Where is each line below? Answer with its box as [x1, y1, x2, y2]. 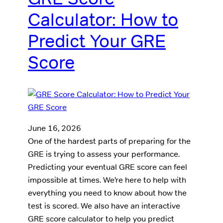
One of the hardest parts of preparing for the [28, 135, 191, 146]
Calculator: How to [28, 8, 178, 31]
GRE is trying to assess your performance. [28, 148, 180, 159]
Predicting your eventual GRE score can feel [28, 161, 187, 172]
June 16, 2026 [28, 122, 81, 133]
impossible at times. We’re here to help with [28, 174, 186, 185]
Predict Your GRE [28, 29, 166, 52]
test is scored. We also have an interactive [28, 200, 180, 211]
